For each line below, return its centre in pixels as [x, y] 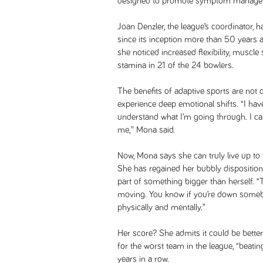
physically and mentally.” [161, 207]
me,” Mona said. [146, 130]
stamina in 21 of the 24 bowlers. [176, 65]
